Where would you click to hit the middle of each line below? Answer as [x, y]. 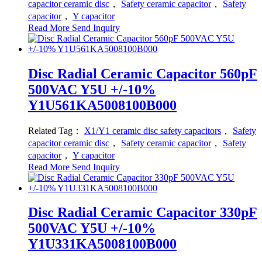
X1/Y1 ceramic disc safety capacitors [153, 130]
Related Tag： [56, 130]
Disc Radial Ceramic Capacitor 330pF [143, 213]
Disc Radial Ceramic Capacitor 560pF [143, 73]
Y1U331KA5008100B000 [102, 244]
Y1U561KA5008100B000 [102, 105]
